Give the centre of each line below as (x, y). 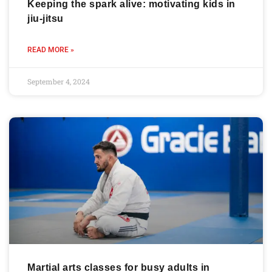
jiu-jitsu (46, 18)
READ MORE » (51, 49)
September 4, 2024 (59, 81)
